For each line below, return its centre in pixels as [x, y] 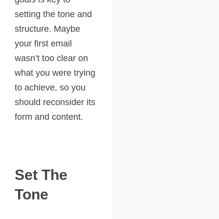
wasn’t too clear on [51, 58]
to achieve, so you [50, 87]
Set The [41, 175]
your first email [43, 43]
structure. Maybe [47, 29]
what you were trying [55, 73]
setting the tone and [53, 14]
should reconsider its [55, 102]
